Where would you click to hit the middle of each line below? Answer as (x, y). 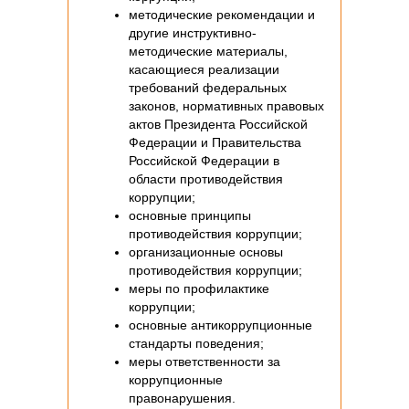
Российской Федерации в (204, 160)
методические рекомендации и (222, 14)
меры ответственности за (204, 361)
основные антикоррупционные (220, 325)
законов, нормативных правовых (226, 105)
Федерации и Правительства (215, 142)
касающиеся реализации (204, 69)
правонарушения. (182, 398)
